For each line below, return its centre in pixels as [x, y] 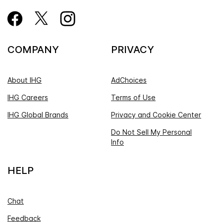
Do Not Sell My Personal [151, 132]
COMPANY [37, 49]
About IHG [25, 80]
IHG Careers [28, 97]
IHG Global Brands [38, 114]
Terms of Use [133, 97]
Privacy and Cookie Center [156, 114]
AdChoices [129, 80]
